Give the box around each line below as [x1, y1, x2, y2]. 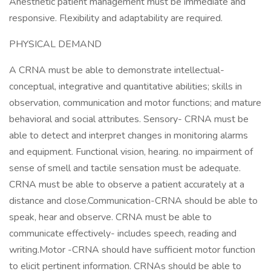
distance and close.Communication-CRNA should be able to [9, 194, 258, 207]
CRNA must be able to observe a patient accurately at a [9, 178, 244, 191]
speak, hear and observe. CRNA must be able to [9, 211, 212, 224]
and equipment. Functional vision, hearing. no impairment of [9, 145, 253, 158]
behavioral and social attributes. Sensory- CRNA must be [9, 113, 249, 126]
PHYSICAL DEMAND [9, 38, 102, 51]
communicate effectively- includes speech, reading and [9, 227, 237, 240]
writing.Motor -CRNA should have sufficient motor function [9, 243, 255, 256]
